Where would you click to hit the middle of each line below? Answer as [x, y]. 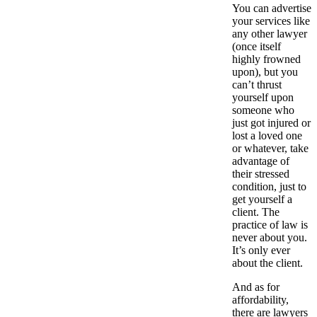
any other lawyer [270, 33]
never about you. [270, 237]
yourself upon [263, 97]
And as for [256, 287]
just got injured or [271, 122]
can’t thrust [257, 84]
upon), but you [265, 71]
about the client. [267, 263]
